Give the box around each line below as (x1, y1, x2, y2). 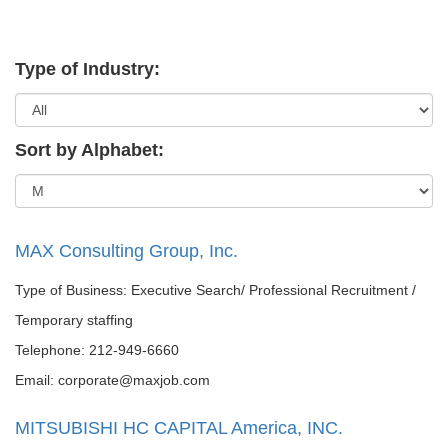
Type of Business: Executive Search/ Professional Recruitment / (15, 282, 416, 298)
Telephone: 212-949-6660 (15, 342, 179, 358)
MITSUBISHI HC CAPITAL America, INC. (15, 418, 343, 438)
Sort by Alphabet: (15, 140, 164, 160)
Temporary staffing (15, 312, 133, 328)
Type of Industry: (15, 59, 160, 79)
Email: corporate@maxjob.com (15, 372, 210, 388)
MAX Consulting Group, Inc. (15, 241, 238, 261)
